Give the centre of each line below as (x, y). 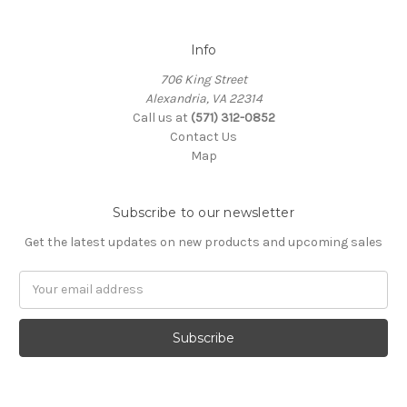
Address (43, 299)
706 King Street (203, 79)
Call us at (161, 117)
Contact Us (203, 136)
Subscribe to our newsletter (203, 212)
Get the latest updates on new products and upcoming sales (203, 242)
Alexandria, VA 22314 (203, 98)
